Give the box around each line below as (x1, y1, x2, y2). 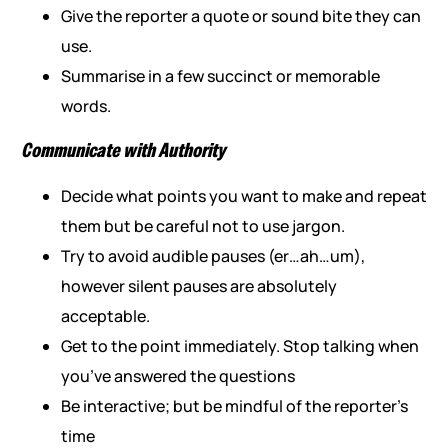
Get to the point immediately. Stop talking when (60, 335, 419, 358)
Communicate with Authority (20, 138, 225, 164)
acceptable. (60, 305, 150, 328)
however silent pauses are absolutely (60, 275, 337, 298)
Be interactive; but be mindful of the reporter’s (60, 395, 408, 418)
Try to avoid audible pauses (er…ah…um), (60, 245, 365, 268)
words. (60, 95, 111, 118)
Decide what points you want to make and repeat (60, 185, 427, 208)
